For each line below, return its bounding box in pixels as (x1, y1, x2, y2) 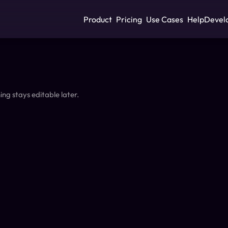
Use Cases (146, 14, 183, 24)
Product (83, 14, 112, 24)
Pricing (116, 14, 142, 24)
